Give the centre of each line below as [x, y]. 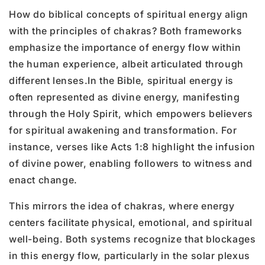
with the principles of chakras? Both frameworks [126, 30]
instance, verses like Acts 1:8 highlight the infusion [132, 146]
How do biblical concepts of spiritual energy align [129, 14]
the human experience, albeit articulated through [126, 64]
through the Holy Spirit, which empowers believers [131, 113]
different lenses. [49, 80]
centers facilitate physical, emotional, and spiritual [131, 222]
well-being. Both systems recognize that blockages [132, 239]
